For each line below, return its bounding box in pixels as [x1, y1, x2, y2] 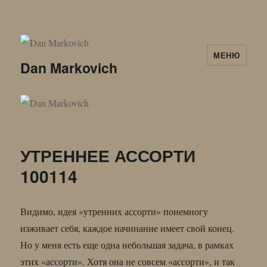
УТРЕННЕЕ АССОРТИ [20, 142, 196, 167]
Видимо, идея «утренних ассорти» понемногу [20, 204, 209, 218]
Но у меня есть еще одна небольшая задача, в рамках [20, 238, 234, 251]
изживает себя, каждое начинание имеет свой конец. [20, 221, 235, 234]
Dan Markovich [20, 58, 118, 78]
